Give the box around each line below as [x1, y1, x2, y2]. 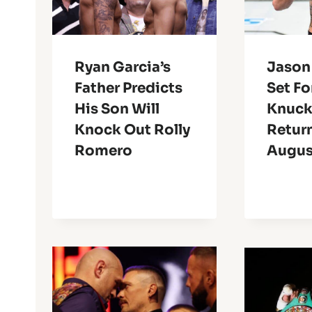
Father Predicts [75, 79, 182, 97]
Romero [75, 142, 132, 160]
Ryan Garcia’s [75, 58, 171, 77]
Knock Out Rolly [75, 121, 190, 139]
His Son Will [75, 100, 159, 118]
